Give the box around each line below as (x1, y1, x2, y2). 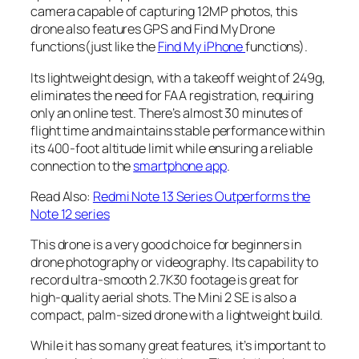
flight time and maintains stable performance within (30, 121, 325, 139)
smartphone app (133, 156, 227, 175)
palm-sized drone (87, 306, 188, 325)
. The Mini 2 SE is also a (167, 288, 296, 307)
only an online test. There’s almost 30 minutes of (30, 103, 304, 122)
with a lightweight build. (187, 306, 323, 325)
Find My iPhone (157, 38, 246, 56)
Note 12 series (30, 204, 110, 223)
